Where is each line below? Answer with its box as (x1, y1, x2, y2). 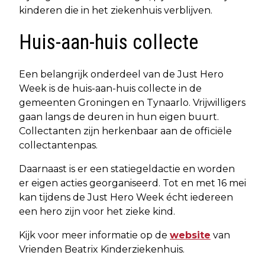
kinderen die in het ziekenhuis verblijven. (19, 4, 212, 16)
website (170, 229, 211, 241)
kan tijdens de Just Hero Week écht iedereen (19, 191, 233, 203)
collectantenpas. (19, 139, 98, 151)
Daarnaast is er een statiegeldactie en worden (19, 163, 235, 174)
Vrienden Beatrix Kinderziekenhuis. (19, 243, 185, 255)
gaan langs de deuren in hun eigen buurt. (19, 111, 219, 122)
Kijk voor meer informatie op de (19, 229, 170, 241)
